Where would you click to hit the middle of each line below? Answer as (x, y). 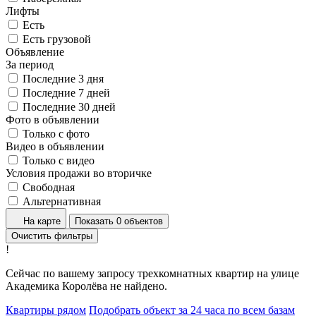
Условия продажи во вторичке (79, 173)
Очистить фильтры (52, 236)
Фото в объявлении (53, 119)
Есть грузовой (57, 39)
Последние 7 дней (66, 92)
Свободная (49, 187)
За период (30, 64)
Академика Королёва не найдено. (86, 286)
